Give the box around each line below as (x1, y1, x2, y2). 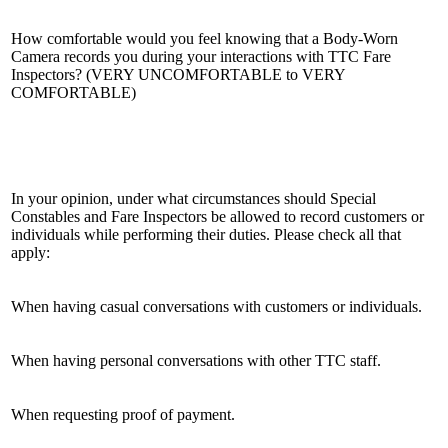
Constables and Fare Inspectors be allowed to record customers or (11, 207, 424, 225)
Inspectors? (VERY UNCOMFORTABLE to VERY (11, 65, 345, 83)
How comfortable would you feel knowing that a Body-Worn (11, 29, 398, 47)
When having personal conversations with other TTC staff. (11, 351, 381, 369)
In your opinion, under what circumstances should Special (11, 189, 376, 207)
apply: (11, 243, 50, 261)
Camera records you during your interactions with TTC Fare (11, 47, 391, 65)
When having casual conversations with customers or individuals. (11, 297, 422, 315)
